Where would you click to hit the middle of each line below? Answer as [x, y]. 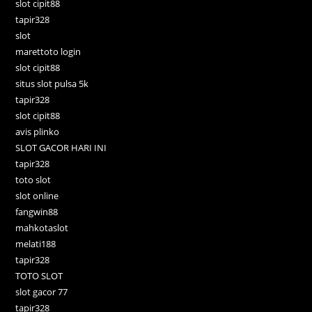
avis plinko [38, 131]
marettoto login [48, 51]
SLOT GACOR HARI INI [61, 147]
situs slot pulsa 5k [52, 83]
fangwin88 [37, 211]
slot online [37, 195]
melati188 [36, 243]
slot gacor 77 [42, 291]
